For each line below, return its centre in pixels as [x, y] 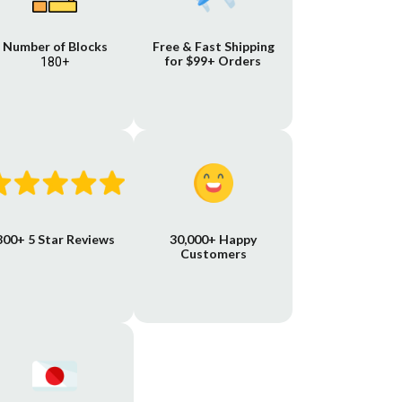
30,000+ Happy [214, 239]
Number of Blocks [55, 46]
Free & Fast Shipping [213, 46]
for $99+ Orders [214, 60]
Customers [213, 253]
